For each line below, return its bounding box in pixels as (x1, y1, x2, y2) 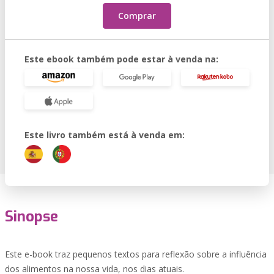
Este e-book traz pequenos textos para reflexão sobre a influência (5, 248, 267, 260)
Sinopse (5, 207, 58, 226)
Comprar (118, 10, 156, 21)
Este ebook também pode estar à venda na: (24, 53, 218, 65)
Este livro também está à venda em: (24, 129, 185, 141)
